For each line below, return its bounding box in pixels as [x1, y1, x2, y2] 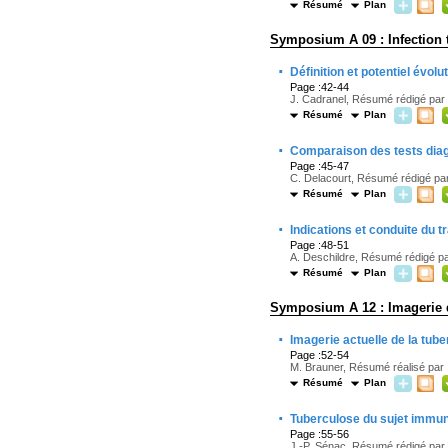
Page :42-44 [290, 81, 349, 93]
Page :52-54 [290, 349, 349, 361]
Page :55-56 [290, 428, 349, 440]
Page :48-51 [290, 239, 349, 251]
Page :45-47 [290, 160, 349, 172]
